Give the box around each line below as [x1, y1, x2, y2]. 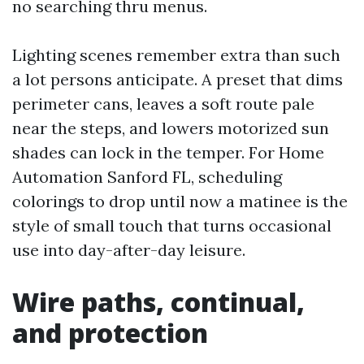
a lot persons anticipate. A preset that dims [12, 69, 343, 89]
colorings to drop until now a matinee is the [12, 191, 348, 211]
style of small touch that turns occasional [12, 215, 331, 236]
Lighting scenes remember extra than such [12, 45, 340, 65]
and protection [12, 315, 208, 350]
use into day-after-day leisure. [12, 240, 245, 260]
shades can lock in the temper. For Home [12, 142, 324, 162]
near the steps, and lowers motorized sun [12, 118, 329, 138]
